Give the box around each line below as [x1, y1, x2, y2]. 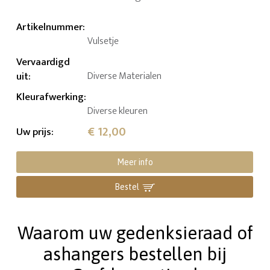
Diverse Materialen [87, 67, 162, 84]
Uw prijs [16, 123, 52, 140]
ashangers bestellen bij [43, 243, 227, 264]
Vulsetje [87, 33, 119, 49]
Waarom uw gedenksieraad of [17, 222, 253, 243]
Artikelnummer [16, 18, 83, 36]
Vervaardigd [16, 53, 71, 71]
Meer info [116, 157, 153, 167]
